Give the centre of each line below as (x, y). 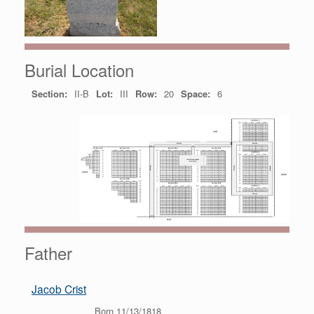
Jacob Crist (59, 289)
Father (48, 253)
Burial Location (79, 70)
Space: (196, 94)
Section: (49, 94)
